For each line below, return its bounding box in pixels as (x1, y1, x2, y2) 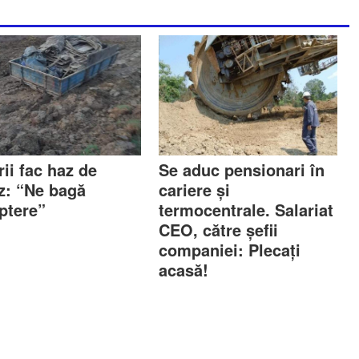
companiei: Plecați (159, 238, 301, 262)
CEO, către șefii (159, 218, 279, 242)
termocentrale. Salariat (159, 198, 334, 222)
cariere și (159, 178, 231, 202)
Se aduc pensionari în (159, 158, 325, 182)
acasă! (159, 258, 209, 282)
